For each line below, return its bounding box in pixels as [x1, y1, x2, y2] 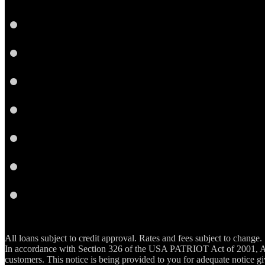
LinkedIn [28, 38, 119, 66]
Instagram [28, 95, 128, 122]
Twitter [28, 66, 100, 94]
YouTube [28, 123, 119, 151]
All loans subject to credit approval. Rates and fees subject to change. [5, 233, 262, 244]
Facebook [28, 9, 125, 37]
